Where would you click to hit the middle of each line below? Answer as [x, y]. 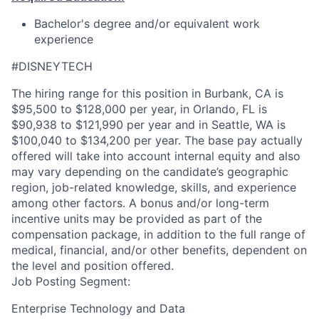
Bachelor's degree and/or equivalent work [147, 23]
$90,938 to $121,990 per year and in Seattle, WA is [148, 125]
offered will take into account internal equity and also [156, 156]
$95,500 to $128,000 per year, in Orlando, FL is [139, 109]
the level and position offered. [93, 266]
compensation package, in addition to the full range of [158, 234]
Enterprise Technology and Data [98, 308]
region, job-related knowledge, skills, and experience [154, 187]
